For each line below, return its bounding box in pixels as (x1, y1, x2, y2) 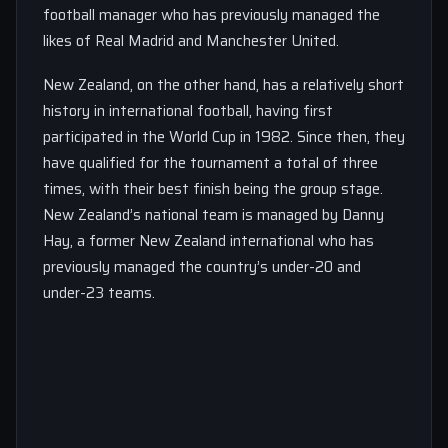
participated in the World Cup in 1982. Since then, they (43, 124, 405, 149)
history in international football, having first (43, 98, 333, 123)
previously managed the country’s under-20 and (43, 254, 361, 279)
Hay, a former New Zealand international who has (43, 228, 374, 253)
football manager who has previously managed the (43, 2, 380, 27)
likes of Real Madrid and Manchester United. (43, 28, 339, 53)
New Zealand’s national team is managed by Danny (43, 202, 384, 227)
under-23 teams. (43, 280, 155, 305)
